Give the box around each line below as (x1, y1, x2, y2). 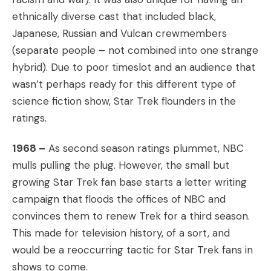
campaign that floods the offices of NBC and (12, 192, 226, 206)
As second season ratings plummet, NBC (45, 142, 244, 155)
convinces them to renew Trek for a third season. (12, 209, 250, 223)
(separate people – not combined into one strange (12, 44, 258, 57)
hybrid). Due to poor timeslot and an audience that (12, 60, 255, 74)
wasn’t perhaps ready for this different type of (12, 77, 236, 91)
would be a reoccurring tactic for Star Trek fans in (12, 243, 253, 256)
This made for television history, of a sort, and (12, 226, 230, 240)
